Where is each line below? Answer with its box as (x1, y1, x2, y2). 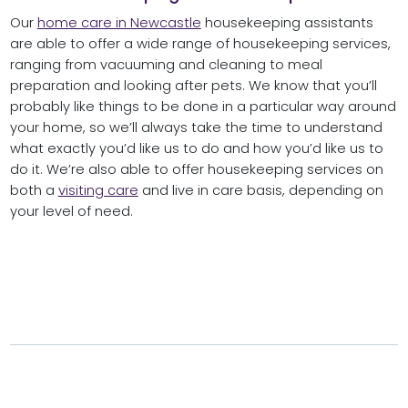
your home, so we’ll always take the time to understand (9, 118, 382, 138)
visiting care (57, 181, 138, 200)
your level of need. (9, 202, 133, 221)
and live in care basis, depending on (138, 181, 383, 200)
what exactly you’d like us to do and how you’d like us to (9, 139, 383, 158)
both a (9, 181, 58, 200)
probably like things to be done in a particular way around (9, 97, 396, 117)
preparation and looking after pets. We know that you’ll (9, 76, 377, 96)
